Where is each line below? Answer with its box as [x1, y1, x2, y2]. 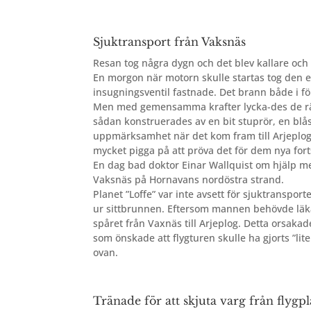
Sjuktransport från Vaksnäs [93, 35, 246, 49]
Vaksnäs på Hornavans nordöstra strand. [93, 173, 285, 187]
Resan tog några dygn [93, 56, 198, 70]
